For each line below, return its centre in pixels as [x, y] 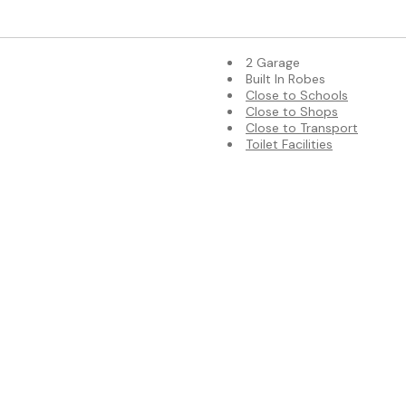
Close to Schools [297, 95]
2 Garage [273, 62]
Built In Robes [285, 78]
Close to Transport [302, 127]
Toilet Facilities [289, 144]
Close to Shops [292, 111]
